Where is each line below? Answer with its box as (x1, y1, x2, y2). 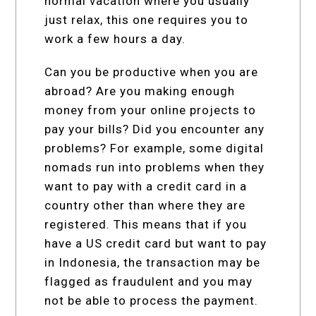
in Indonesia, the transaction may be (44, 255, 261, 269)
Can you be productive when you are (44, 64, 259, 79)
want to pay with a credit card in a (44, 178, 248, 193)
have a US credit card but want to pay (44, 236, 267, 250)
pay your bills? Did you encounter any (44, 121, 265, 136)
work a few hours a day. (44, 31, 186, 46)
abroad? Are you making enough (44, 83, 236, 98)
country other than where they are (44, 197, 246, 212)
